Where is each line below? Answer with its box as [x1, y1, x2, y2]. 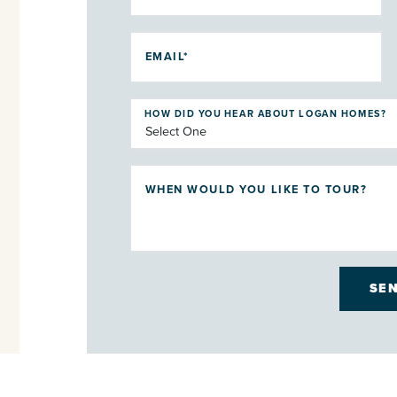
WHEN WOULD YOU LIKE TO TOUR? [144, 181, 368, 198]
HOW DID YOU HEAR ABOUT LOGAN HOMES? [144, 105, 387, 121]
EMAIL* [144, 48, 189, 66]
